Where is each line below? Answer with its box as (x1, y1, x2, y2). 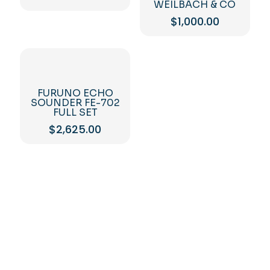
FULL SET (52, 106, 98, 119)
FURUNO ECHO (37, 87, 113, 100)
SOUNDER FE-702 (30, 96, 120, 110)
